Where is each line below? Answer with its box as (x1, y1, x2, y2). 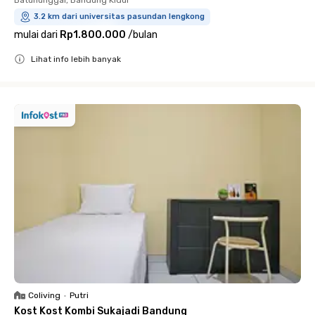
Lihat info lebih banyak (31, 53, 121, 64)
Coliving (28, 290, 60, 300)
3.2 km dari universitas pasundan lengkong (34, 11, 205, 21)
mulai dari (14, 28, 58, 41)
